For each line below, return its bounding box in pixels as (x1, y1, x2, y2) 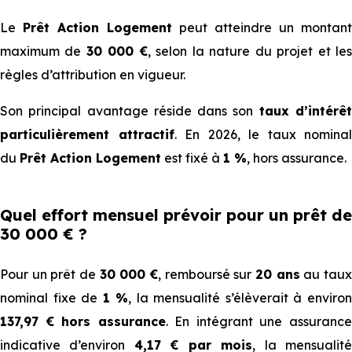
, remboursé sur (158, 266, 256, 282)
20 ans (255, 266, 300, 282)
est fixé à (161, 150, 223, 166)
